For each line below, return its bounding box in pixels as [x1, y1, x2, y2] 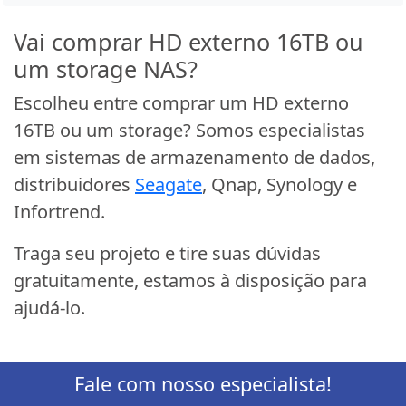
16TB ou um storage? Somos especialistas [14, 118, 365, 143]
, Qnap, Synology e [202, 172, 357, 198]
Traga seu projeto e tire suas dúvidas [14, 241, 321, 266]
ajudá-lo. [14, 295, 85, 321]
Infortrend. [14, 199, 105, 225]
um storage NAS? [14, 53, 198, 85]
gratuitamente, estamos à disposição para [14, 268, 367, 294]
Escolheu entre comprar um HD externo [14, 91, 349, 116]
